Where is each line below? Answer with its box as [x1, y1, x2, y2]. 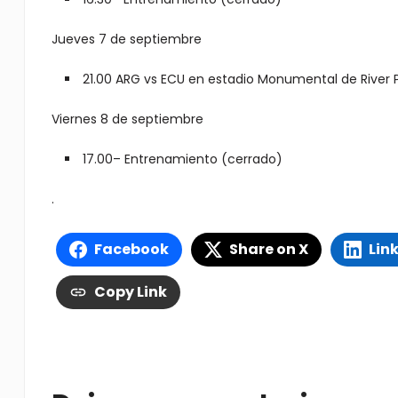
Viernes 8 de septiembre [51, 110, 203, 128]
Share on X [228, 239, 308, 259]
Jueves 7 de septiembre [51, 30, 202, 48]
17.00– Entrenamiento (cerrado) [82, 150, 283, 168]
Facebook [93, 239, 169, 259]
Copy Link [93, 282, 167, 302]
